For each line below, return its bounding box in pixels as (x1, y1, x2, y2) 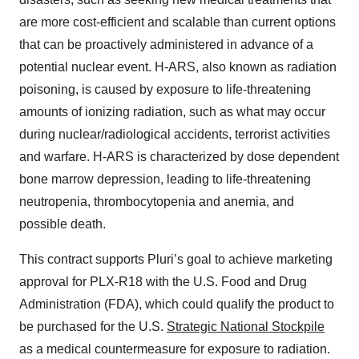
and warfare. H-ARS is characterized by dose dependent (19, 149, 339, 163)
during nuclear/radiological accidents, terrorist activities (19, 127, 330, 141)
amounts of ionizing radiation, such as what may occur (19, 104, 325, 119)
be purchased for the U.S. (19, 319, 167, 333)
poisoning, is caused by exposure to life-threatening (19, 82, 311, 96)
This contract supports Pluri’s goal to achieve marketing (19, 252, 333, 266)
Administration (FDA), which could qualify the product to (19, 296, 334, 311)
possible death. (19, 216, 106, 231)
